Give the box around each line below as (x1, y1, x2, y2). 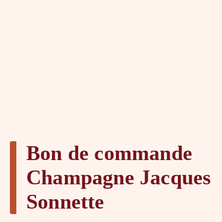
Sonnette (26, 190, 105, 213)
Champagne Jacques (26, 166, 211, 189)
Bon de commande (26, 141, 193, 165)
